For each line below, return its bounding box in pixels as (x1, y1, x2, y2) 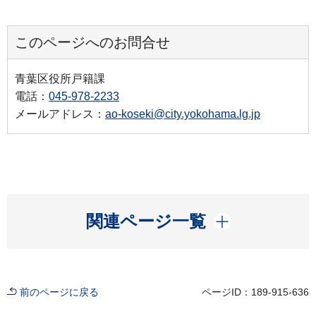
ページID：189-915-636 (202, 286, 309, 298)
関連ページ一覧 (85, 211, 206, 231)
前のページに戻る (20, 286, 99, 298)
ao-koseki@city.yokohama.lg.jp (105, 107, 260, 120)
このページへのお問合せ (15, 34, 170, 50)
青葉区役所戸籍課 (15, 72, 105, 85)
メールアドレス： (15, 107, 105, 120)
